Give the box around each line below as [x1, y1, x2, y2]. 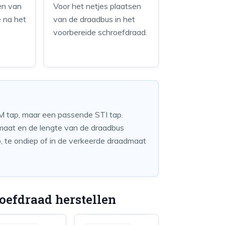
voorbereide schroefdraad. [53, 27, 148, 37]
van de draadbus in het [53, 14, 136, 24]
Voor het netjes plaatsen [53, 1, 142, 11]
